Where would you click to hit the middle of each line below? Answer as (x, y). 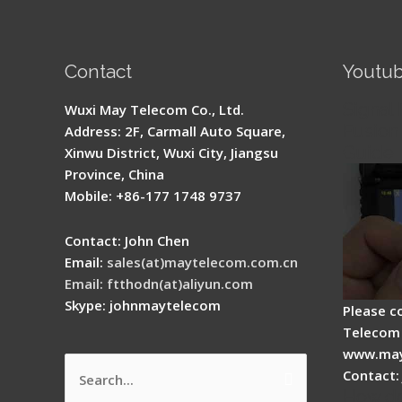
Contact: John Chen (127, 240)
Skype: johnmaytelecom (143, 305)
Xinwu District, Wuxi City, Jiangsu (171, 152)
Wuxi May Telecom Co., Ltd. (154, 109)
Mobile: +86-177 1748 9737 (153, 195)
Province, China (114, 174)
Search (86, 380)
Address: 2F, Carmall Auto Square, (175, 131)
